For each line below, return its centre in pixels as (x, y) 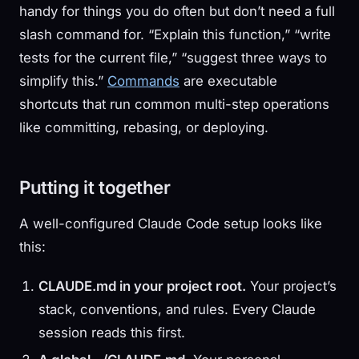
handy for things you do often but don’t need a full (177, 11)
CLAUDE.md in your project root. (142, 286)
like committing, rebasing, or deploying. (144, 127)
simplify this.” (63, 81)
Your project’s (291, 286)
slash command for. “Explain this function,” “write (175, 34)
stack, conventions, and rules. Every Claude (177, 309)
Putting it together (95, 187)
